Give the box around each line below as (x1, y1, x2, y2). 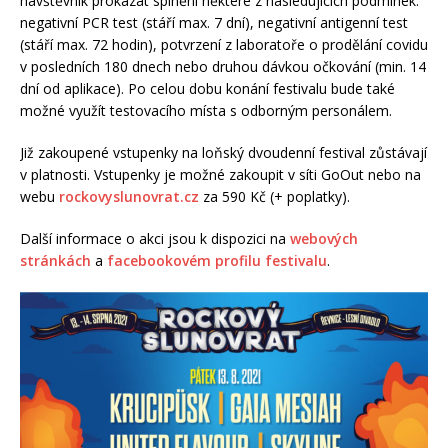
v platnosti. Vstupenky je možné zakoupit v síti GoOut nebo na (20, 164, 421, 184)
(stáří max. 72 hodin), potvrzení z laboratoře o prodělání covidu (20, 34, 428, 54)
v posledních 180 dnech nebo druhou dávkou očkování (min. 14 (20, 56, 426, 76)
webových (290, 228, 358, 248)
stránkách (20, 250, 91, 270)
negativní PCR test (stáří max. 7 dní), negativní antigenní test (20, 12, 408, 32)
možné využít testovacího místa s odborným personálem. (20, 100, 392, 120)
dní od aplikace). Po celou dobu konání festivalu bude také (20, 78, 395, 98)
